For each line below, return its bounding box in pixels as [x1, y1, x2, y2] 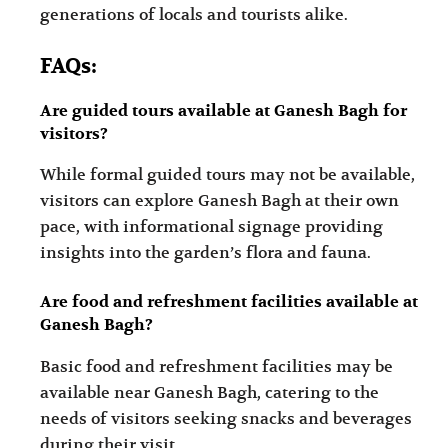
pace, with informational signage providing [40, 217, 384, 238]
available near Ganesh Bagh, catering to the [40, 382, 380, 403]
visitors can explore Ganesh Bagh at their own [40, 191, 400, 212]
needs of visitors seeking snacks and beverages [40, 408, 413, 429]
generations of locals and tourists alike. [40, 4, 349, 25]
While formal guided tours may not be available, [40, 165, 416, 186]
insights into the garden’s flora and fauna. [40, 243, 372, 264]
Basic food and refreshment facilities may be [40, 356, 394, 377]
